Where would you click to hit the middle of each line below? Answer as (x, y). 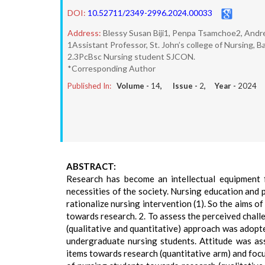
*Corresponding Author (112, 68)
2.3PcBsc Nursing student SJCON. (131, 56)
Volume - (134, 86)
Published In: (89, 86)
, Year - (221, 86)
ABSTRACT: (91, 166)
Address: (84, 33)
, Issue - (180, 86)
